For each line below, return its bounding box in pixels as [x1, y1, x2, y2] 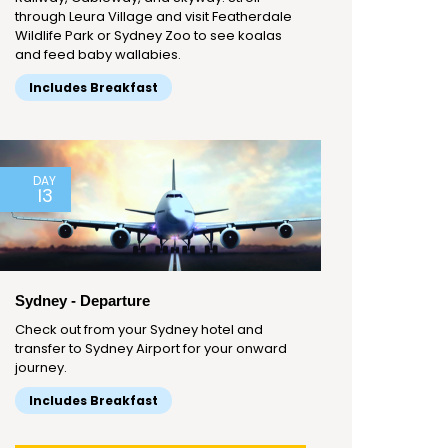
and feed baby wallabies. [15, 45, 181, 65]
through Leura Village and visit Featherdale [15, 7, 292, 27]
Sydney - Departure [15, 292, 150, 310]
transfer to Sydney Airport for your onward [15, 339, 287, 359]
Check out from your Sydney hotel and [15, 320, 263, 340]
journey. [15, 358, 67, 378]
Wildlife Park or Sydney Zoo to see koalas [15, 26, 282, 46]
